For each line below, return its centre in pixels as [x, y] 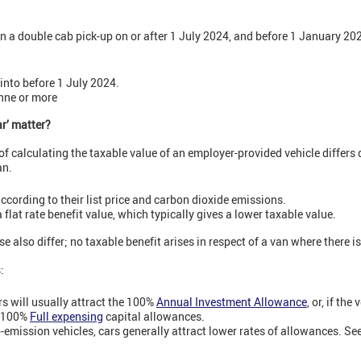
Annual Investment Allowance [232, 302]
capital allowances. [154, 317]
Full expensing [66, 317]
